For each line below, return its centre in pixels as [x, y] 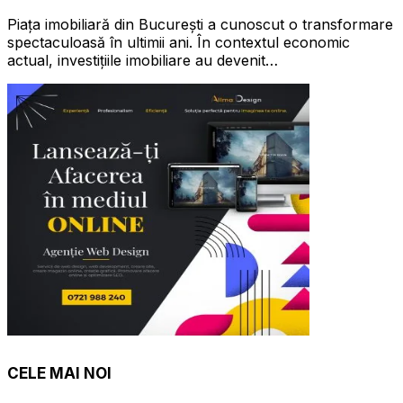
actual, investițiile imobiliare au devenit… [143, 60]
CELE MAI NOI [59, 374]
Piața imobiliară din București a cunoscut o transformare [200, 24]
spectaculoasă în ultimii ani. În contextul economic [179, 42]
